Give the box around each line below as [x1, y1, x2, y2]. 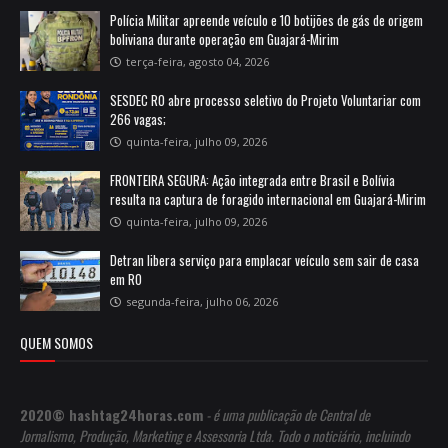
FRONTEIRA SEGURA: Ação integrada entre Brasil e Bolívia [110, 170, 395, 191]
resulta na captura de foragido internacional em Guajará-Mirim [110, 189, 426, 210]
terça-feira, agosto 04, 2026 [126, 54, 269, 70]
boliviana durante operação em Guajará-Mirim [110, 29, 339, 50]
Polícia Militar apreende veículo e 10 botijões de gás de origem [110, 10, 423, 31]
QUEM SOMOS [20, 332, 93, 354]
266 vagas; [110, 109, 166, 130]
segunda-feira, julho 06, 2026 [126, 294, 278, 310]
